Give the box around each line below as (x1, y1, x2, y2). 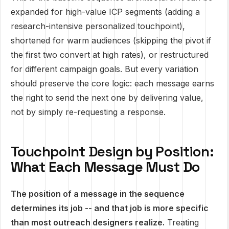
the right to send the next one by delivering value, (11, 93, 203, 103)
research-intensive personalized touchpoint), (11, 21, 185, 31)
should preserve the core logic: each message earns (11, 78, 214, 88)
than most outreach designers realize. (11, 217, 165, 227)
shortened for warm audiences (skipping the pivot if (11, 35, 211, 45)
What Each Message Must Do (11, 157, 200, 176)
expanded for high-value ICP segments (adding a (11, 7, 200, 17)
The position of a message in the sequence (11, 189, 185, 199)
